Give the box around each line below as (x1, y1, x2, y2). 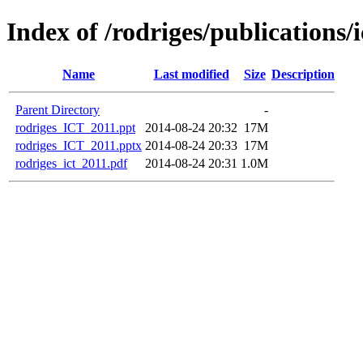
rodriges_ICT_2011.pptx (15, 138, 142, 152)
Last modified (153, 66, 229, 81)
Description (271, 66, 335, 81)
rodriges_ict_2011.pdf (15, 156, 127, 170)
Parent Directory (15, 102, 100, 117)
